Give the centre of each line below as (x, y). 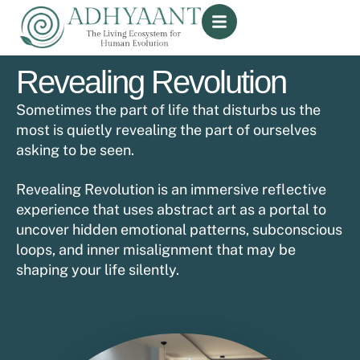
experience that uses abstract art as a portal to (171, 209)
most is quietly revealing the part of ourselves (166, 130)
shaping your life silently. (98, 270)
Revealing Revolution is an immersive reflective (171, 189)
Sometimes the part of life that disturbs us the (168, 110)
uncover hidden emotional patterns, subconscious (179, 229)
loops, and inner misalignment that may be (156, 250)
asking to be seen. (75, 150)
